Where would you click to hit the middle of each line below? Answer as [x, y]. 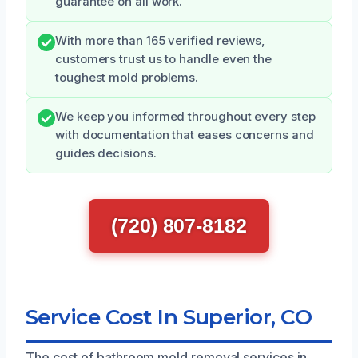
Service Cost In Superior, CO [169, 316]
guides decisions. [106, 153]
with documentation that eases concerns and [185, 135]
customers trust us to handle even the [164, 59]
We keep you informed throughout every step [185, 116]
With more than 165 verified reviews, [161, 40]
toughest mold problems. [127, 77]
